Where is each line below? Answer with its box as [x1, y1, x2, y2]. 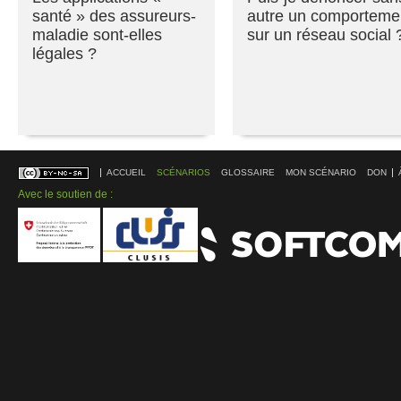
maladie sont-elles [32, 26, 162, 44]
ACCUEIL [107, 167, 146, 177]
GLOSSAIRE [221, 167, 275, 177]
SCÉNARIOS [157, 167, 210, 177]
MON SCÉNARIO [286, 167, 356, 177]
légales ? [32, 45, 97, 63]
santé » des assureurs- [32, 7, 196, 25]
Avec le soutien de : [18, 188, 113, 200]
